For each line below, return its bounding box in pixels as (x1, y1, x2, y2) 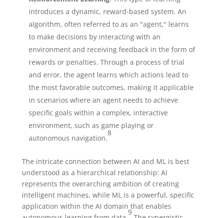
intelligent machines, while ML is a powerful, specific (21, 190, 194, 200)
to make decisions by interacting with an (28, 32, 161, 41)
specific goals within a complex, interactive (28, 108, 168, 117)
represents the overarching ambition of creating (21, 179, 179, 188)
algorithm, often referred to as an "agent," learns (28, 19, 189, 29)
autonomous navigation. (28, 133, 108, 143)
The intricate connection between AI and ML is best (21, 156, 189, 166)
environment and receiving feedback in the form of (28, 44, 195, 54)
